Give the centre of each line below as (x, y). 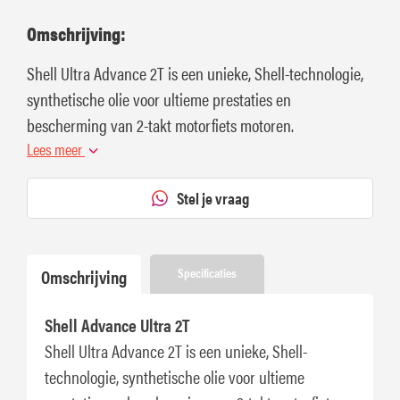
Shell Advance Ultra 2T (117, 324)
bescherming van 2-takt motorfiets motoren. (160, 124)
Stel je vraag (212, 198)
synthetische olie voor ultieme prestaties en (159, 98)
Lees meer (56, 148)
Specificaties (208, 272)
